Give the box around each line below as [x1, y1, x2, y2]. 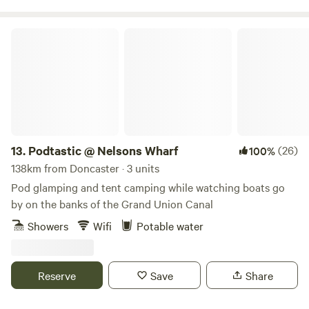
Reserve [38, 268, 77, 283]
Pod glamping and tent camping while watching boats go [11, 179, 285, 195]
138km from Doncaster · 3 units [11, 160, 159, 175]
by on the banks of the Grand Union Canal [11, 196, 213, 211]
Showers [28, 218, 68, 233]
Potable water [137, 218, 203, 233]
